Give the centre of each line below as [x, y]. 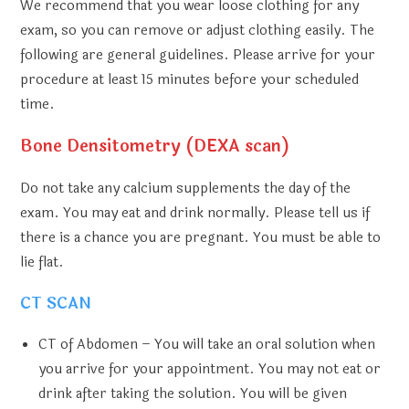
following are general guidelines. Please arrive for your [198, 55]
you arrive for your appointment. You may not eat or [210, 369]
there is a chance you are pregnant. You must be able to [201, 238]
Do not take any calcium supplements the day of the [186, 189]
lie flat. [42, 262]
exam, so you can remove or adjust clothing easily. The [198, 31]
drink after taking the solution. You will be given [193, 394]
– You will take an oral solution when [257, 345]
